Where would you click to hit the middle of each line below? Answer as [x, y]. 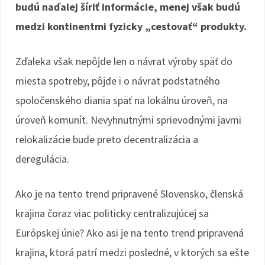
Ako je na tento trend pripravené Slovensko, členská [129, 194]
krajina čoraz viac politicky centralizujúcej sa [112, 213]
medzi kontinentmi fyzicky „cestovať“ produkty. [131, 26]
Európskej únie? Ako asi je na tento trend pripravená [130, 233]
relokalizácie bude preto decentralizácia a [107, 139]
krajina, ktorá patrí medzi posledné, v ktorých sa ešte [132, 252]
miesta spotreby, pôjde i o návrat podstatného [118, 81]
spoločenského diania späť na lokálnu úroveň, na [122, 100]
